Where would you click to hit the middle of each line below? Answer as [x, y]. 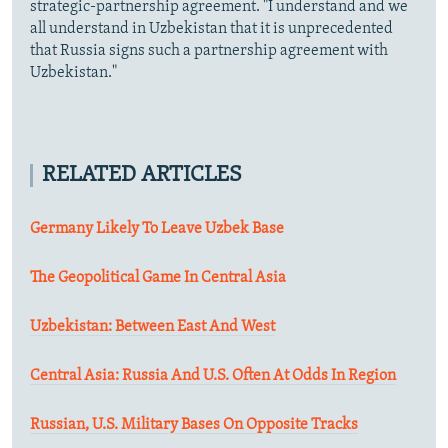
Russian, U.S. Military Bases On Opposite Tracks [194, 424]
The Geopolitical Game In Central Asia [158, 277]
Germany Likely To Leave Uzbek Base [157, 228]
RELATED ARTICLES [142, 175]
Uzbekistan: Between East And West [152, 326]
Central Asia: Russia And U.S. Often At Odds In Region [213, 375]
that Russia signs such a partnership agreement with [209, 50]
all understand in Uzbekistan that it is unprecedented [211, 28]
